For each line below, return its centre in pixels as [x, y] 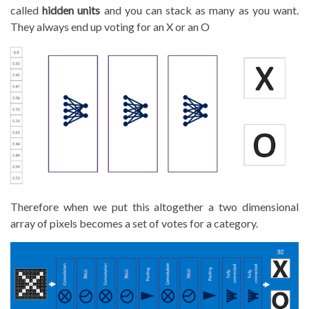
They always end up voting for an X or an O [110, 26]
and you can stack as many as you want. [200, 10]
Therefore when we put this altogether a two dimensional [154, 207]
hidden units [71, 10]
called [27, 10]
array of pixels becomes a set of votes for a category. [134, 223]
